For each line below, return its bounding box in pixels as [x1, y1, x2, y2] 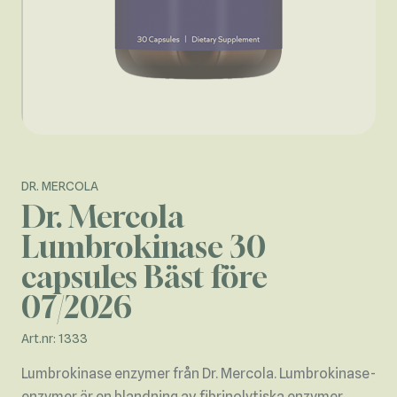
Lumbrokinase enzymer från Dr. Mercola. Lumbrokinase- [21, 365, 376, 383]
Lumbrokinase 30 [21, 229, 266, 266]
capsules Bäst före [21, 259, 268, 296]
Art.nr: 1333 [21, 331, 88, 346]
